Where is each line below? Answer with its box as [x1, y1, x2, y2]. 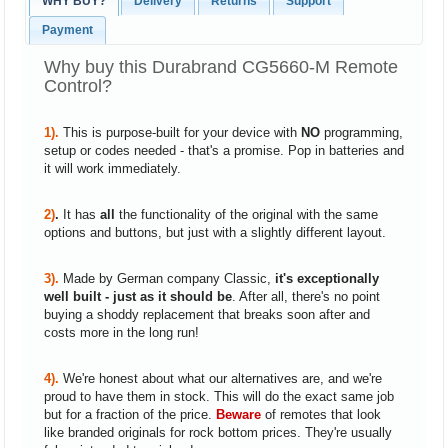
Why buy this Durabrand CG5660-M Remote [43, 56, 398, 77]
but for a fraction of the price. [43, 406, 216, 422]
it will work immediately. [43, 160, 181, 176]
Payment [41, 22, 93, 37]
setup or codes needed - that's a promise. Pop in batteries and [43, 142, 404, 158]
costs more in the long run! [43, 324, 199, 340]
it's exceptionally [274, 270, 379, 286]
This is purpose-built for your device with [62, 124, 301, 140]
